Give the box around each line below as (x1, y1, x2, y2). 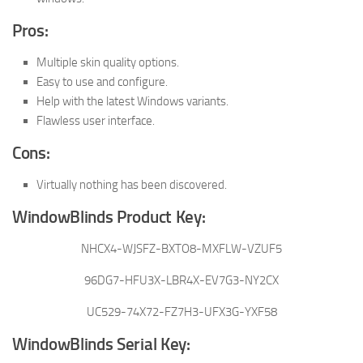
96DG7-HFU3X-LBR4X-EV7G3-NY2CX (84, 273, 279, 288)
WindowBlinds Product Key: (12, 207, 206, 227)
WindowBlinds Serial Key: (12, 335, 190, 354)
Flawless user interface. (36, 113, 155, 128)
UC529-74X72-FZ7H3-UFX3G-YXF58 (86, 305, 277, 319)
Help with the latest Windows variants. (36, 94, 228, 109)
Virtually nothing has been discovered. (36, 177, 227, 192)
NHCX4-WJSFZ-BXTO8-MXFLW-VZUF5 (81, 241, 282, 256)
